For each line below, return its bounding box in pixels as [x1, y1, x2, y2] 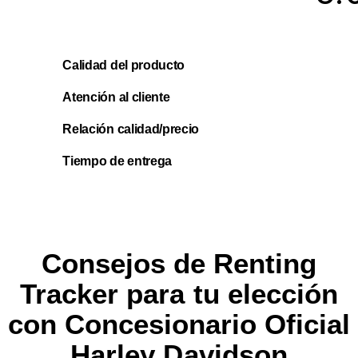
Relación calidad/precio [62, 121, 200, 136]
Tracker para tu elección [20, 278, 338, 310]
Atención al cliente [62, 89, 170, 104]
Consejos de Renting [41, 248, 317, 280]
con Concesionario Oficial [7, 308, 351, 340]
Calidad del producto [62, 58, 185, 72]
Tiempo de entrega [62, 154, 172, 169]
